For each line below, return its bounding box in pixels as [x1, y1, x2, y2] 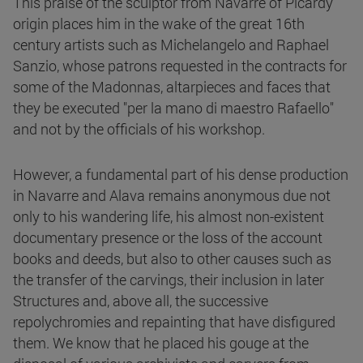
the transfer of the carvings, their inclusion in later [13, 270, 324, 290]
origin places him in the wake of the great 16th [13, 14, 305, 34]
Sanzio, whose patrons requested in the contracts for [13, 56, 347, 76]
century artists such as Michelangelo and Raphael [13, 35, 329, 55]
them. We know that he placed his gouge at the [13, 333, 309, 353]
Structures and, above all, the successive [13, 291, 268, 311]
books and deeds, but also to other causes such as [13, 249, 331, 269]
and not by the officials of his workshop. [13, 119, 265, 139]
